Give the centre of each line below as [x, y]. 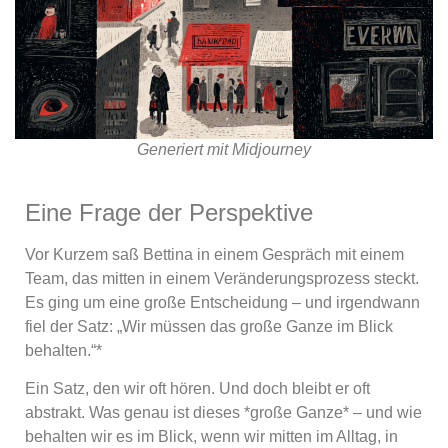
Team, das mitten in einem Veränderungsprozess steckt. [222, 278]
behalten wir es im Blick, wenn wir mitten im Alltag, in [211, 437]
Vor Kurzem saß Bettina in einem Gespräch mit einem [214, 254]
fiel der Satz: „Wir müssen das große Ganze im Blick [209, 326]
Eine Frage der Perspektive [169, 212]
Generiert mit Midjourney [224, 149]
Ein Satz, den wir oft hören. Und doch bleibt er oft [197, 389]
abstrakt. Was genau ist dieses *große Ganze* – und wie [223, 413]
